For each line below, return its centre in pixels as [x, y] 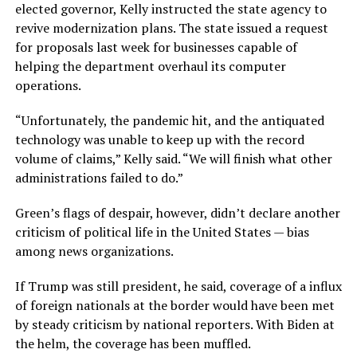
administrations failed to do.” [99, 177]
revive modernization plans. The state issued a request [171, 27]
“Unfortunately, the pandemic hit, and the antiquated [169, 120]
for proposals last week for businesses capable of [156, 47]
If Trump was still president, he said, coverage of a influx [178, 286]
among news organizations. [94, 251]
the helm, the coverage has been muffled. [133, 343]
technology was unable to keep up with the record [159, 139]
